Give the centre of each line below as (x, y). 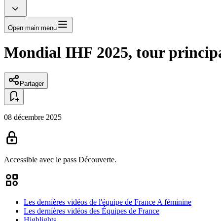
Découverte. (97, 159)
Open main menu (32, 28)
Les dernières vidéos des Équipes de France (92, 211)
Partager (32, 83)
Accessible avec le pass (41, 159)
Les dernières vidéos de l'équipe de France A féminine (108, 202)
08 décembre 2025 (33, 117)
